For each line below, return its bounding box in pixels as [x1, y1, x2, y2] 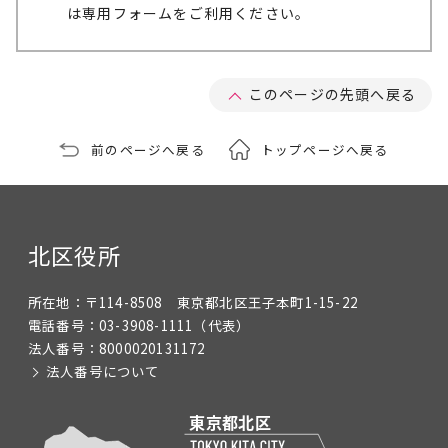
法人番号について [46, 362, 160, 381]
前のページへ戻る [91, 140, 205, 159]
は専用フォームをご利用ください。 [67, 3, 311, 23]
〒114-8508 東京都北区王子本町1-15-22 [84, 293, 359, 312]
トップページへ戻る [260, 140, 389, 159]
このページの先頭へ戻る [248, 84, 416, 104]
